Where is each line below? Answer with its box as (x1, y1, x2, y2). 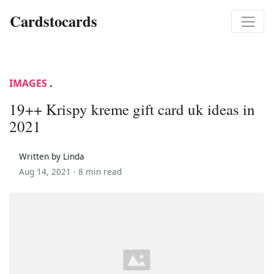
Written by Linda (19, 150, 84, 162)
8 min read (78, 165, 122, 177)
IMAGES (9, 76, 47, 90)
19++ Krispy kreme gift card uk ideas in (9, 98, 255, 119)
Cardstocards (10, 10, 97, 32)
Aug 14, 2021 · (19, 165, 78, 177)
